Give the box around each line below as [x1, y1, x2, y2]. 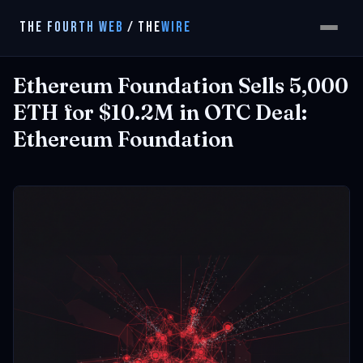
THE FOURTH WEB [19, 19, 124, 36]
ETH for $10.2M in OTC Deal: [13, 100, 307, 126]
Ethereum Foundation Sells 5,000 [13, 73, 348, 99]
